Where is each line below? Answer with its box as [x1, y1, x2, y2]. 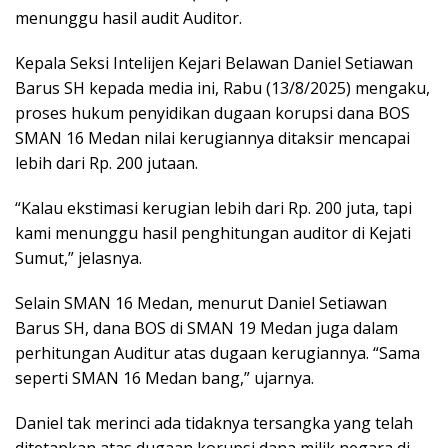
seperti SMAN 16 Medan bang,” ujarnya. [15, 367, 314, 390]
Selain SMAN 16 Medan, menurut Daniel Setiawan [15, 292, 387, 315]
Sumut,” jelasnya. [15, 247, 142, 270]
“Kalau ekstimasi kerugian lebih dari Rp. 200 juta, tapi [15, 197, 412, 220]
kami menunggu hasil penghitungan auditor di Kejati [15, 222, 411, 245]
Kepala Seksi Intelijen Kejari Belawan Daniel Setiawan [15, 52, 413, 75]
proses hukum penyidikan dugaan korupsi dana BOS [15, 102, 410, 125]
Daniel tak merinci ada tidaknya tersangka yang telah [15, 412, 413, 435]
